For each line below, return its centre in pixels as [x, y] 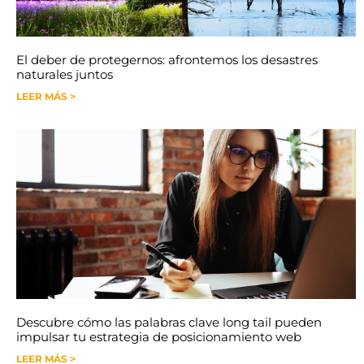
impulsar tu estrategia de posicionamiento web [159, 336]
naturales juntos [65, 74]
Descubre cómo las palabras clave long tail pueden [169, 322]
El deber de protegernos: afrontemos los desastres [167, 59]
